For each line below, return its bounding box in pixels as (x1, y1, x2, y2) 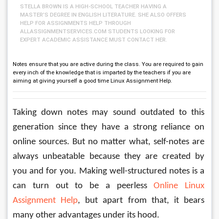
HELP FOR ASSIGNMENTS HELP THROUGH (20, 20, 131, 26)
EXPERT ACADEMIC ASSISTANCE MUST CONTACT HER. (20, 36, 167, 43)
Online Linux (153, 181, 206, 191)
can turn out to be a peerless (13, 181, 154, 191)
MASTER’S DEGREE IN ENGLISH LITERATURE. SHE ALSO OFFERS (20, 11, 186, 18)
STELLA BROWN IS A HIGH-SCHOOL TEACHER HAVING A (20, 3, 167, 10)
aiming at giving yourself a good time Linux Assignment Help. (13, 77, 172, 84)
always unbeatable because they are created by (13, 152, 206, 161)
